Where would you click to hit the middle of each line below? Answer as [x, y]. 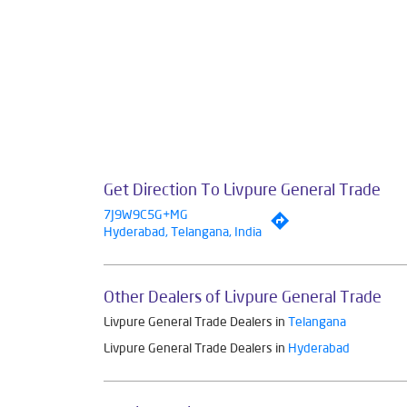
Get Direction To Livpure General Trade [242, 189]
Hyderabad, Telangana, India [183, 231]
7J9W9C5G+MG [146, 214]
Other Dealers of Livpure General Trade [243, 296]
